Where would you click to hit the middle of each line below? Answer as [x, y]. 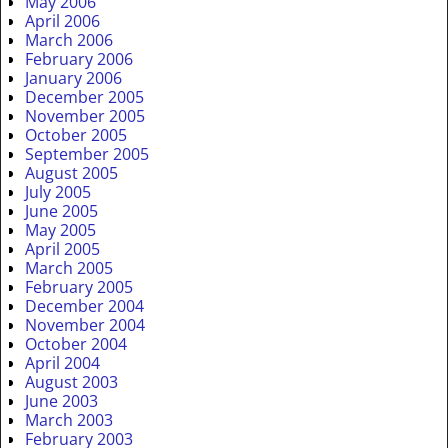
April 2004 [62, 363]
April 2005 [62, 249]
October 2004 [76, 344]
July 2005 [58, 192]
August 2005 [71, 173]
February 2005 [79, 287]
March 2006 [69, 40]
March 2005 [69, 268]
